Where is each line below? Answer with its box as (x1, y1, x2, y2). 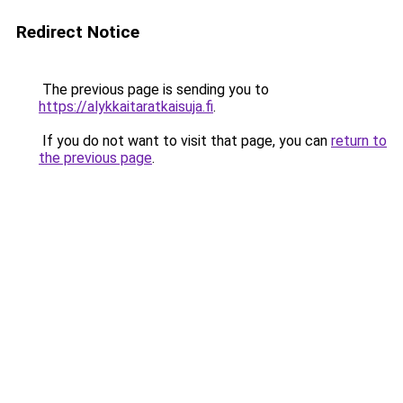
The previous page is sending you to (39, 81, 269, 98)
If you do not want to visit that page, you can (39, 132, 331, 149)
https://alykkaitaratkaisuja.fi (39, 98, 213, 115)
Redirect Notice (16, 22, 139, 42)
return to (331, 132, 387, 149)
